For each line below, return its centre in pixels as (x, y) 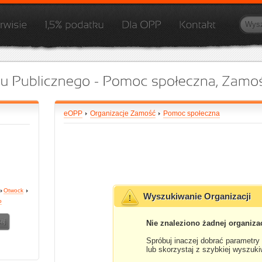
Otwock (13, 190)
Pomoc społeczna (192, 113)
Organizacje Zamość (123, 113)
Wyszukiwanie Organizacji (197, 196)
